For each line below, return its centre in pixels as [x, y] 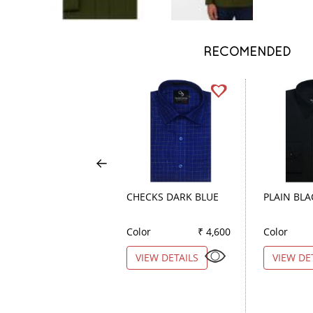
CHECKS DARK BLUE [173, 196]
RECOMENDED [247, 51]
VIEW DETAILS [167, 257]
